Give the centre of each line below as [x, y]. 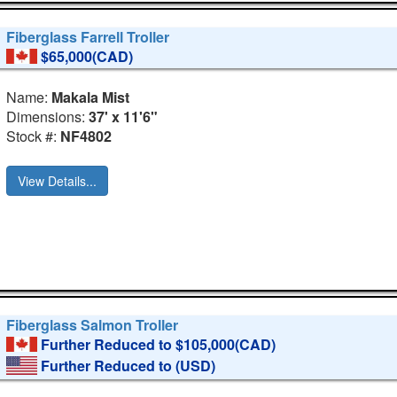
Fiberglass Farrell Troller [88, 37]
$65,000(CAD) [87, 57]
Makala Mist [91, 97]
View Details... [58, 181]
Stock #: [34, 136]
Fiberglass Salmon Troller [93, 325]
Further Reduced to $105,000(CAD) [159, 345]
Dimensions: [48, 117]
